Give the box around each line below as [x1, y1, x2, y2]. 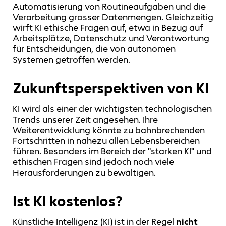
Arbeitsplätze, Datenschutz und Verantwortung [13, 32, 209, 44]
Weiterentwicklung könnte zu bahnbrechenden [13, 124, 205, 136]
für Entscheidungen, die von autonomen [13, 43, 176, 54]
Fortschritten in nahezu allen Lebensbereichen [13, 135, 200, 146]
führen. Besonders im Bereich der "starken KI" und [13, 145, 212, 157]
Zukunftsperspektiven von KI [13, 79, 209, 98]
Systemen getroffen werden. [13, 53, 130, 65]
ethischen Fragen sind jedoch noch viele [13, 156, 174, 167]
